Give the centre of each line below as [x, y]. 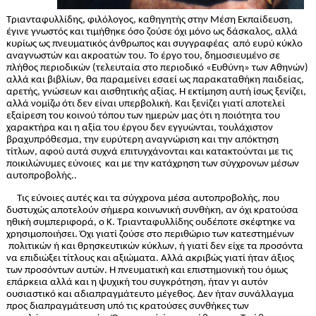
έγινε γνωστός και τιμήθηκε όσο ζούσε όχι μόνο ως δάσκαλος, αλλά [152, 32]
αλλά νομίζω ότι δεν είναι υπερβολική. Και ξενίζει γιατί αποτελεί [145, 104]
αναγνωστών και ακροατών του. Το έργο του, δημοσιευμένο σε [143, 56]
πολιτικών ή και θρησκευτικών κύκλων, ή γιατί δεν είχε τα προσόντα [156, 247]
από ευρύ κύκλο [267, 44]
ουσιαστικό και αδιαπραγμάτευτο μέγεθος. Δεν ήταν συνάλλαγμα [150, 295]
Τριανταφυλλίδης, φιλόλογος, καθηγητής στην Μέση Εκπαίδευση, [149, 20]
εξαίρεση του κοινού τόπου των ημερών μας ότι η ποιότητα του [143, 116]
